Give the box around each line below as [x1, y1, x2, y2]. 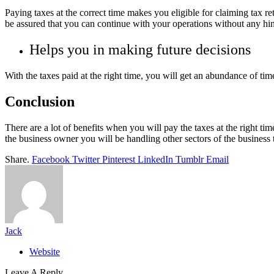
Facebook [32, 154, 70, 165]
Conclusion [5, 94, 75, 110]
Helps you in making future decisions [29, 42, 254, 58]
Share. [5, 154, 29, 165]
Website [29, 246, 60, 257]
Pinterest [102, 154, 135, 165]
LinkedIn [138, 154, 173, 165]
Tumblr [176, 154, 204, 165]
